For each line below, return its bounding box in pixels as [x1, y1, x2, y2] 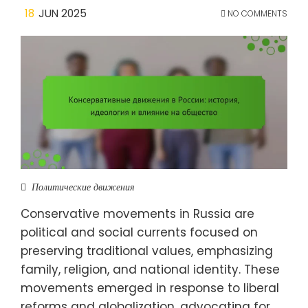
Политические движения [32, 179, 135, 194]
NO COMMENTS [225, 7, 287, 19]
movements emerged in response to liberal [21, 279, 279, 296]
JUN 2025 [38, 5, 87, 21]
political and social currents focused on [21, 223, 258, 241]
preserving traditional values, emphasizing [21, 242, 273, 259]
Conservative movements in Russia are [21, 205, 254, 222]
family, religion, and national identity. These [21, 261, 280, 278]
